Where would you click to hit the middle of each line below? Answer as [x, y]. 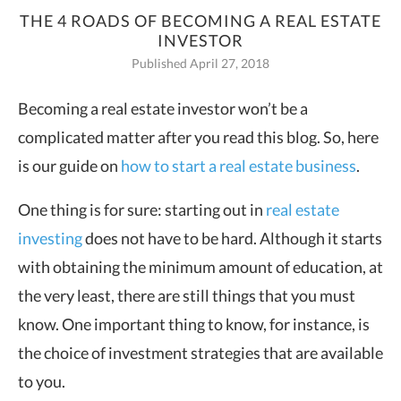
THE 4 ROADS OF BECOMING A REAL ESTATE [200, 20]
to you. [42, 381]
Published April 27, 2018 [200, 63]
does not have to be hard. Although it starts [232, 238]
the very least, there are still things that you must [187, 295]
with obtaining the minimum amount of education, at [200, 266]
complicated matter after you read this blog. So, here [198, 137]
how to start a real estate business [239, 165]
